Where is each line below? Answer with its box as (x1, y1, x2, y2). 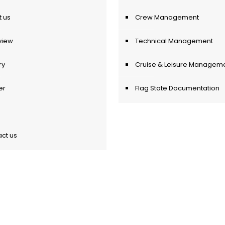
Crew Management (135, 13, 199, 22)
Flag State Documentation (135, 83, 219, 93)
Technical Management (135, 36, 213, 46)
